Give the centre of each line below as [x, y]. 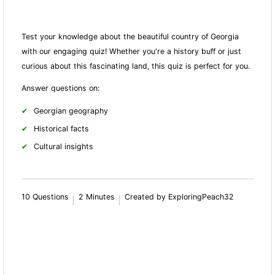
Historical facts [62, 128]
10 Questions [45, 196]
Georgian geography [71, 110]
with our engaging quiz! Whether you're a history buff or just [132, 51]
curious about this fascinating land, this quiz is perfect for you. [136, 66]
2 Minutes [97, 196]
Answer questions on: [61, 88]
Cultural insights [64, 146]
